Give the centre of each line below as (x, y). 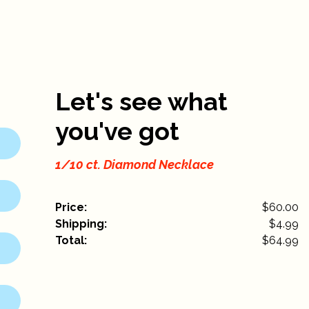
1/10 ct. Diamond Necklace (135, 165)
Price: (71, 208)
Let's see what (142, 102)
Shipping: (81, 224)
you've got (118, 131)
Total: (71, 241)
